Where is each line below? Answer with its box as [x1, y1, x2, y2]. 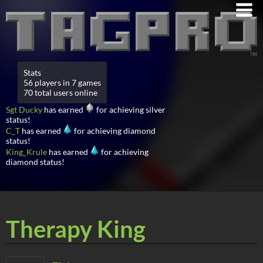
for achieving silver [95, 104, 166, 114]
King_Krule [6, 146, 47, 157]
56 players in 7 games [23, 77, 101, 87]
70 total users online [23, 87, 97, 97]
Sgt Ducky [6, 104, 42, 114]
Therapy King [6, 214, 146, 243]
